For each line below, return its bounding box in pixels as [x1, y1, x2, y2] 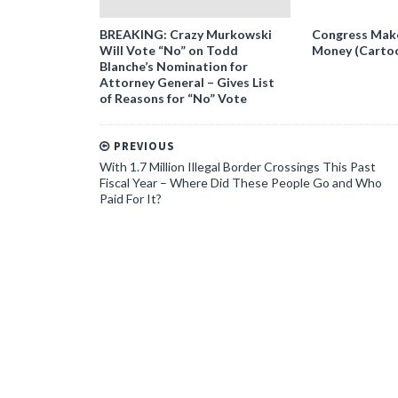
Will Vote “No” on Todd [99, 43, 238, 58]
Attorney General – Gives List [99, 75, 275, 90]
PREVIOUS [110, 139, 175, 154]
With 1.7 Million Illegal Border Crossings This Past [99, 159, 376, 174]
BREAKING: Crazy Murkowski [99, 27, 272, 42]
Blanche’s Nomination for [99, 59, 248, 74]
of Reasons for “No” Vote [99, 91, 247, 106]
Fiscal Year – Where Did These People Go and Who [99, 175, 382, 190]
